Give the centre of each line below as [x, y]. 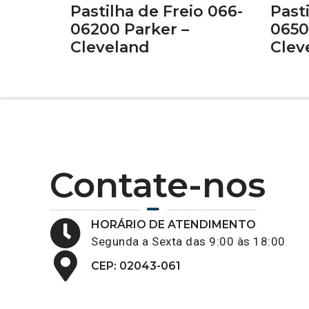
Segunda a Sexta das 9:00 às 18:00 [188, 241]
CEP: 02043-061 [136, 266]
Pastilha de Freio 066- [157, 11]
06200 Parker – [130, 29]
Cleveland [110, 47]
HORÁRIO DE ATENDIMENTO [173, 225]
